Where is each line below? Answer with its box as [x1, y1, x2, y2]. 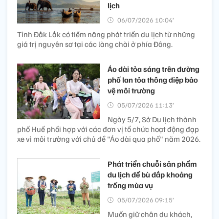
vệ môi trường [108, 86, 155, 96]
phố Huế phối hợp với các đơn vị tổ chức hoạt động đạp [17, 124, 199, 134]
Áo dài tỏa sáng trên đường [108, 64, 199, 74]
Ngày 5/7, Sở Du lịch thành [108, 114, 197, 125]
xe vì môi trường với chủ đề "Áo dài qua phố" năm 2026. [17, 134, 200, 144]
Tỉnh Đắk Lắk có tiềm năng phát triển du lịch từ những [17, 29, 195, 40]
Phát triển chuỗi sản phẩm [108, 159, 197, 169]
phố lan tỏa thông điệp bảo [108, 75, 198, 85]
